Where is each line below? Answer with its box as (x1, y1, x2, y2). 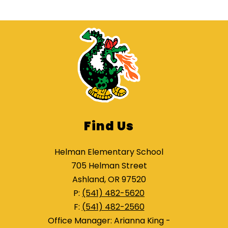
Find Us (84, 118, 134, 135)
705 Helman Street (71, 160, 147, 172)
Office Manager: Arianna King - (47, 215, 170, 227)
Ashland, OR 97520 (72, 174, 146, 186)
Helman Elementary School (54, 146, 163, 158)
